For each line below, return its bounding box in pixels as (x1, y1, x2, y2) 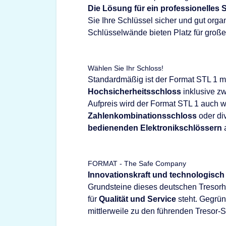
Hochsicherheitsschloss (88, 87, 181, 96)
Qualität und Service (99, 194, 176, 203)
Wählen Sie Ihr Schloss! (88, 64, 163, 72)
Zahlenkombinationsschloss (88, 111, 197, 120)
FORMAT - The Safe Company (88, 159, 186, 167)
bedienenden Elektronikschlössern (88, 123, 222, 132)
